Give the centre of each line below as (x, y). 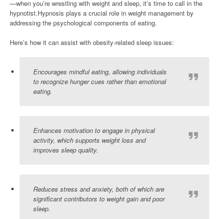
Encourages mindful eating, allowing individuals (100, 71)
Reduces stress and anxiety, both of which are (99, 189)
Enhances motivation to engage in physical (94, 130)
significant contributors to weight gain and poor (99, 198)
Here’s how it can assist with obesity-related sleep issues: (92, 42)
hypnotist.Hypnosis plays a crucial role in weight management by (102, 13)
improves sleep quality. (66, 150)
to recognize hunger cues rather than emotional (100, 81)
